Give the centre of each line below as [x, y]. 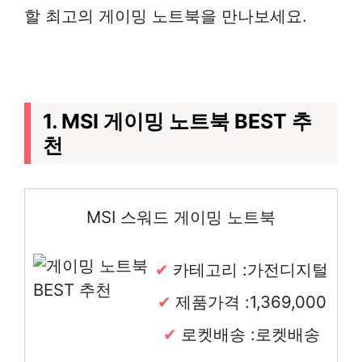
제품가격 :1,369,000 [250, 301]
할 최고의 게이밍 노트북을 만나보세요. [166, 16]
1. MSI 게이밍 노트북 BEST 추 [177, 121]
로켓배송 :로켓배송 [250, 334]
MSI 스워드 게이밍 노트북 [181, 217]
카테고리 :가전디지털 [250, 269]
